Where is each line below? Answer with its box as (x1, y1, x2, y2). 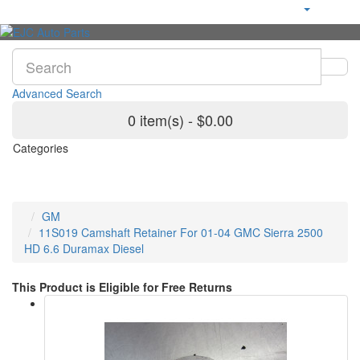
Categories (13, 140, 68, 156)
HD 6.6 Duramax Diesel (24, 240, 144, 256)
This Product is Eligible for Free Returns (12, 279, 232, 295)
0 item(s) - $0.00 (127, 109, 233, 130)
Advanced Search (12, 85, 102, 101)
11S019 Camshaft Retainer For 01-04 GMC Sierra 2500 (39, 224, 323, 240)
